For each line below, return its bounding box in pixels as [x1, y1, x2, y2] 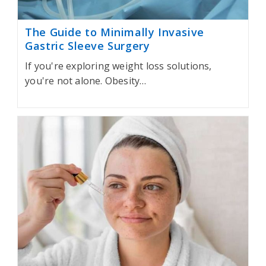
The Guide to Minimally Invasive [25, 24, 204, 39]
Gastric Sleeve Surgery [25, 38, 150, 53]
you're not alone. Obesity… [25, 74, 147, 87]
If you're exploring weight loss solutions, [25, 59, 212, 72]
